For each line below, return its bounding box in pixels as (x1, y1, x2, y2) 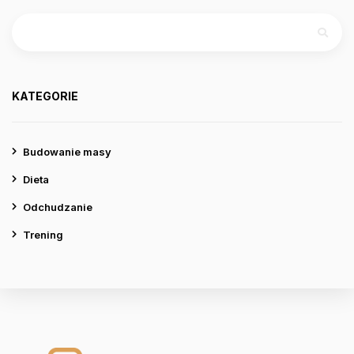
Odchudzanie (23, 201, 92, 213)
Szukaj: (11, 12, 51, 24)
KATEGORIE (12, 89, 78, 103)
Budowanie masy (23, 145, 111, 158)
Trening (23, 228, 63, 241)
